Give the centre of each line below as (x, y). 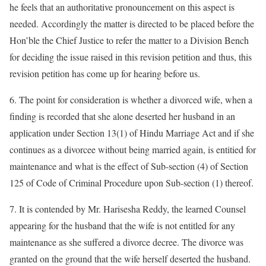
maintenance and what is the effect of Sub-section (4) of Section (129, 166)
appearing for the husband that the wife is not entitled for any (122, 225)
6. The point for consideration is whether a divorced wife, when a (131, 99)
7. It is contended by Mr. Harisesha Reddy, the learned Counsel (128, 209)
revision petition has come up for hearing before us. (105, 73)
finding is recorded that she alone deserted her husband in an (122, 116)
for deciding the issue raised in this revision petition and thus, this (131, 57)
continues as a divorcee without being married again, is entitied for (133, 149)
